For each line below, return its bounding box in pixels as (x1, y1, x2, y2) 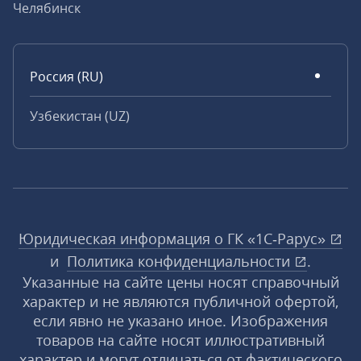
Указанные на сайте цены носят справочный (22, 272, 339, 292)
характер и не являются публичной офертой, (23, 292, 338, 311)
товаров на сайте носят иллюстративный (36, 330, 325, 350)
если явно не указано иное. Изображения (33, 311, 328, 330)
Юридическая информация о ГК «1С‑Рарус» (19, 229, 330, 248)
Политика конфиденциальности (67, 251, 294, 271)
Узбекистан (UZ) (30, 107, 130, 125)
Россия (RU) (30, 68, 103, 85)
